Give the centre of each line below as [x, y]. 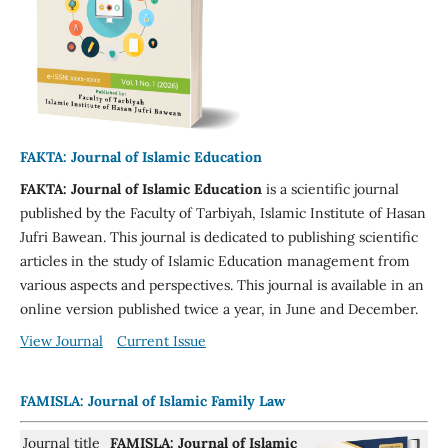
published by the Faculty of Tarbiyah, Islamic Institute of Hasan [222, 212]
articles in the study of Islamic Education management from [214, 260]
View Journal [61, 340]
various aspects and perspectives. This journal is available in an [221, 284]
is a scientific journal [330, 188]
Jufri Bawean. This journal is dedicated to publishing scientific [218, 236]
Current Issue [161, 340]
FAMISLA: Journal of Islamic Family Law [152, 400]
